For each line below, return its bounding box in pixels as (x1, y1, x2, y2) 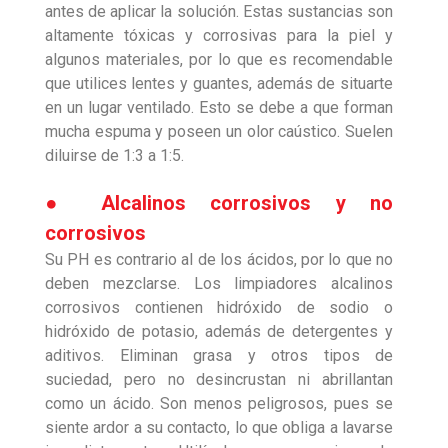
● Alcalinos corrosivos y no (45, 191, 393, 216)
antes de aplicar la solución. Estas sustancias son (45, 2, 393, 22)
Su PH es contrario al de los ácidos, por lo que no (45, 250, 393, 270)
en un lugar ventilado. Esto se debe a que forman (45, 98, 393, 118)
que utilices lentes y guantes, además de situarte (45, 74, 393, 94)
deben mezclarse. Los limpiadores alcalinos (45, 274, 393, 294)
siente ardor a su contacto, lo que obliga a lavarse (45, 418, 393, 438)
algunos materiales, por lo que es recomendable (45, 50, 393, 70)
